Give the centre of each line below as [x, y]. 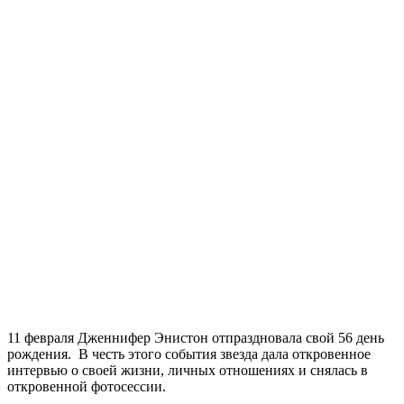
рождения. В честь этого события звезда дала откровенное [189, 353]
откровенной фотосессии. [87, 386]
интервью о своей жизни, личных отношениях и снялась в [188, 370]
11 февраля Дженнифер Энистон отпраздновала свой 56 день [196, 337]
